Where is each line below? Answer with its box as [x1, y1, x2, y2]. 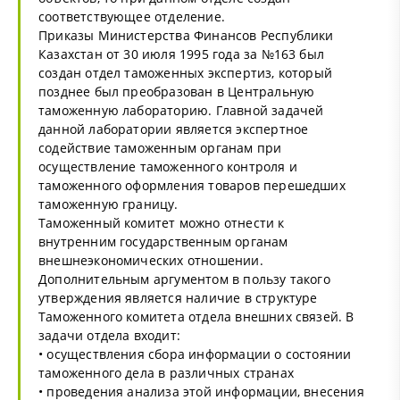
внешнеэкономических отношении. [38, 251, 263, 269]
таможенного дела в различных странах [38, 363, 294, 381]
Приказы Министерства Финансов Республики [38, 26, 334, 44]
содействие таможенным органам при [38, 138, 282, 156]
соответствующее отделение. [38, 7, 225, 25]
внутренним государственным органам [38, 232, 288, 250]
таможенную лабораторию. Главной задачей [38, 101, 324, 119]
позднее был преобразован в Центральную [38, 82, 315, 100]
